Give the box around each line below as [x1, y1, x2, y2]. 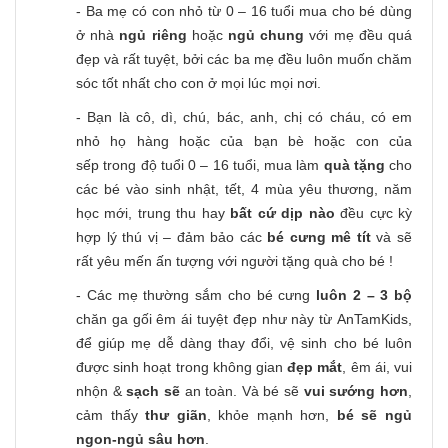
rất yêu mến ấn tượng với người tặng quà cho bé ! [76, 252, 393, 269]
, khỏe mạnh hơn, [206, 406, 337, 423]
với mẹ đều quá [304, 26, 413, 43]
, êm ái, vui [342, 358, 413, 375]
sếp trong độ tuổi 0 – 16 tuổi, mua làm [76, 156, 324, 173]
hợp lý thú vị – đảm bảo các [76, 228, 268, 245]
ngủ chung [228, 26, 305, 43]
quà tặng [323, 156, 385, 173]
